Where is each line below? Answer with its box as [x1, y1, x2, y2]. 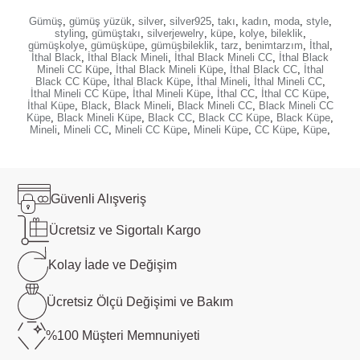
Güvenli [51, 192, 95, 207]
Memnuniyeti [124, 329, 201, 343]
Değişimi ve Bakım [122, 295, 233, 309]
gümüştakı [91, 27, 141, 39]
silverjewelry [146, 27, 204, 39]
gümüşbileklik [150, 39, 215, 51]
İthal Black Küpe [112, 76, 190, 88]
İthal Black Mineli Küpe [115, 63, 223, 76]
